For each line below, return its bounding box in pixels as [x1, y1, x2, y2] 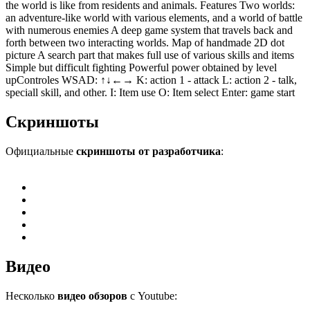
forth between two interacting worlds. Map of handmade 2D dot [6, 37, 284, 49]
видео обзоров [57, 289, 127, 302]
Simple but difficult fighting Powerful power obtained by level [6, 62, 277, 74]
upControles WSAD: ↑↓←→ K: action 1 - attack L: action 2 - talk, [6, 74, 297, 86]
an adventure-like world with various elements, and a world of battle [6, 12, 302, 24]
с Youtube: [127, 289, 177, 302]
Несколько [6, 289, 57, 302]
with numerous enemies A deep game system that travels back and [6, 24, 293, 37]
